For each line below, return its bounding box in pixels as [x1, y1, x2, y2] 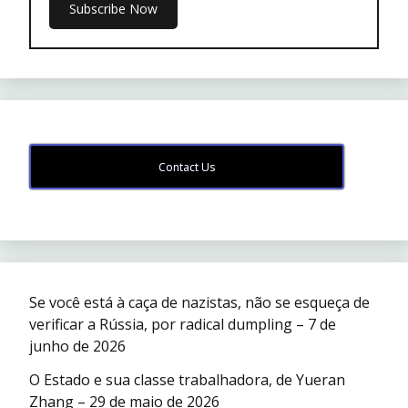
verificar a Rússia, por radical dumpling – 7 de [29, 314, 336, 335]
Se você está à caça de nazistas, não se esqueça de [29, 292, 370, 313]
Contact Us [158, 159, 215, 176]
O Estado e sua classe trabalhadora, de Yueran [29, 370, 345, 391]
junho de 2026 [29, 336, 126, 357]
